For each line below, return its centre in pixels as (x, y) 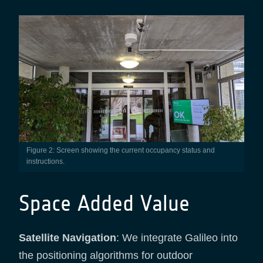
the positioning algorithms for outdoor (106, 255)
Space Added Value (104, 203)
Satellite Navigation (68, 237)
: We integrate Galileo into (177, 237)
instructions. (45, 161)
